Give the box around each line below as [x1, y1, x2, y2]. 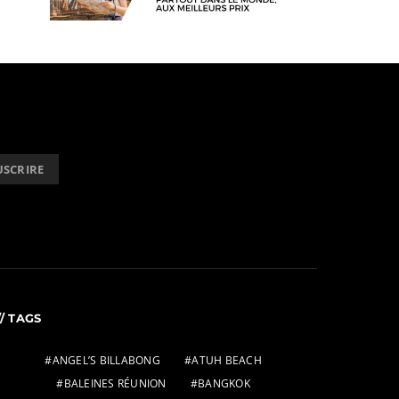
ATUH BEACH [191, 353, 262, 368]
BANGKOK [198, 376, 250, 391]
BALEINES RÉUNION [63, 376, 167, 391]
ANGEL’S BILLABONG [52, 353, 160, 368]
